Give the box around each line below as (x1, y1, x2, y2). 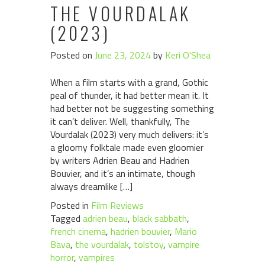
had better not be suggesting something (50, 101, 214, 115)
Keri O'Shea (165, 48, 211, 62)
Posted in (50, 198, 91, 212)
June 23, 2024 (95, 48, 151, 62)
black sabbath (132, 211, 187, 225)
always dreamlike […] (50, 179, 132, 193)
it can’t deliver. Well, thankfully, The (50, 114, 190, 128)
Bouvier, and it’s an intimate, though (50, 166, 195, 180)
